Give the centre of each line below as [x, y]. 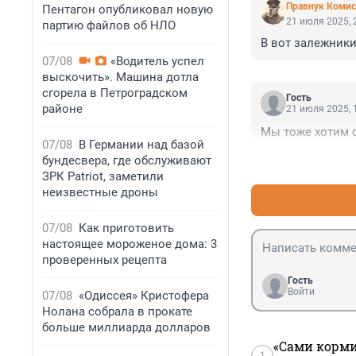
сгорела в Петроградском [115, 93]
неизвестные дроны [100, 192]
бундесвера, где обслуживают [127, 161]
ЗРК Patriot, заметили [103, 176]
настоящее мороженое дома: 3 [130, 244]
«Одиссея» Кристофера [144, 296]
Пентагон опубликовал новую [128, 10]
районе [62, 109]
